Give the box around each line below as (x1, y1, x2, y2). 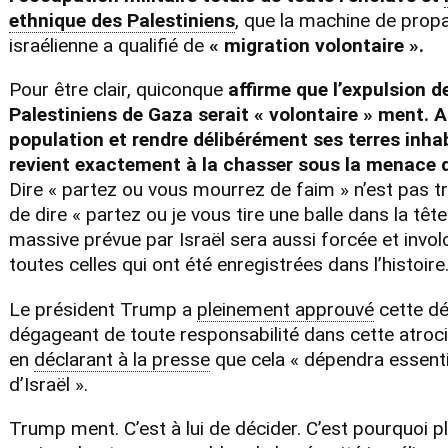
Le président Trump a (8, 297, 192, 321)
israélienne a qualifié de (8, 34, 209, 58)
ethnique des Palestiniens (8, 9, 235, 33)
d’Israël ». (8, 372, 88, 396)
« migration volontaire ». (208, 34, 424, 58)
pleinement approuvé (196, 297, 374, 321)
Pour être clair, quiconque (8, 78, 228, 102)
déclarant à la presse (33, 347, 210, 371)
